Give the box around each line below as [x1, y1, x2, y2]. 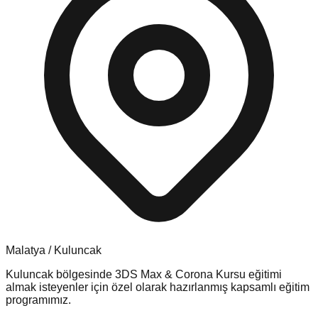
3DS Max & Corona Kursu [115, 268, 246, 280]
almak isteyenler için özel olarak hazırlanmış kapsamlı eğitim [6, 280, 309, 293]
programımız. [6, 293, 71, 306]
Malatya [6, 243, 45, 256]
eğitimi [246, 268, 282, 280]
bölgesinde [53, 268, 115, 280]
